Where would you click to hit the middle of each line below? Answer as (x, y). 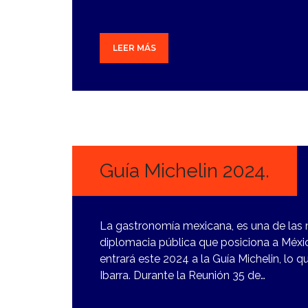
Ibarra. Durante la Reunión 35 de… (183, 275)
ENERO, (100, 124)
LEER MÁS (134, 48)
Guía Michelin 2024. (184, 170)
